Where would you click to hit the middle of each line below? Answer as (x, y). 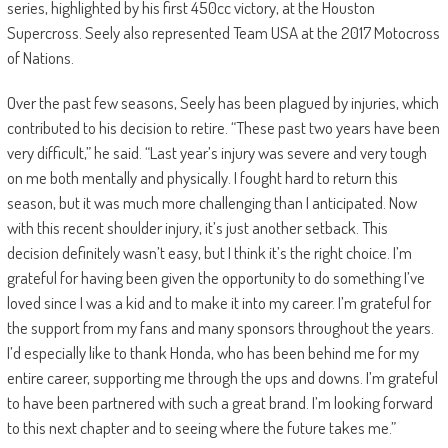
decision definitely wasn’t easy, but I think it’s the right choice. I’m (209, 253)
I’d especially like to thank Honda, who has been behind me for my (212, 353)
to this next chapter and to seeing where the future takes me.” (201, 428)
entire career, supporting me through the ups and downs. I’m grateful (222, 378)
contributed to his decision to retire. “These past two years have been (223, 128)
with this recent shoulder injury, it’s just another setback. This (197, 228)
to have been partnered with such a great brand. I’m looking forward (219, 403)
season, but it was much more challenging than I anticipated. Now (211, 203)
